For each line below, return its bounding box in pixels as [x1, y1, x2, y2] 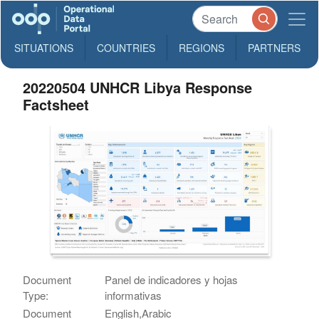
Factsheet [23, 94, 90, 115]
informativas [105, 288, 162, 303]
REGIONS [179, 41, 224, 55]
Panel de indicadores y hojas [105, 272, 239, 288]
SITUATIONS [14, 41, 73, 55]
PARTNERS [248, 41, 300, 55]
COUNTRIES [97, 41, 155, 55]
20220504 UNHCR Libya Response [23, 77, 253, 98]
